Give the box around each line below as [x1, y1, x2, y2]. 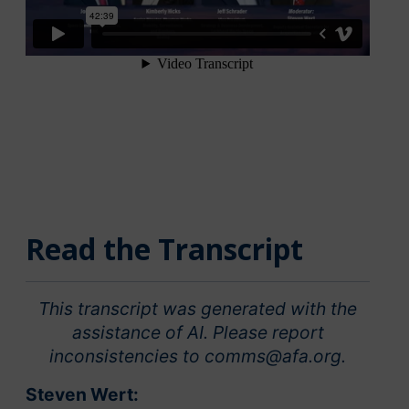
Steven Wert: [26, 383, 139, 406]
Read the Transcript [26, 229, 303, 269]
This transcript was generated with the [38, 298, 357, 320]
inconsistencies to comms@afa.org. [49, 345, 346, 368]
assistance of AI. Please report [71, 321, 324, 344]
